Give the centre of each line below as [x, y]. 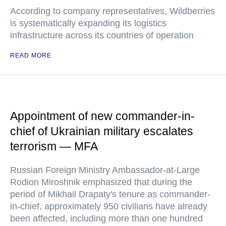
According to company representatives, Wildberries [112, 11]
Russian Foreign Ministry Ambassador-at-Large [105, 170]
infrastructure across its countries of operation [102, 35]
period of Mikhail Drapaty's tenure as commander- [110, 194]
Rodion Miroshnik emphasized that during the [101, 182]
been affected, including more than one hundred [106, 218]
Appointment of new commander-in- [102, 116]
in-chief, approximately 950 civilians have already [109, 206]
